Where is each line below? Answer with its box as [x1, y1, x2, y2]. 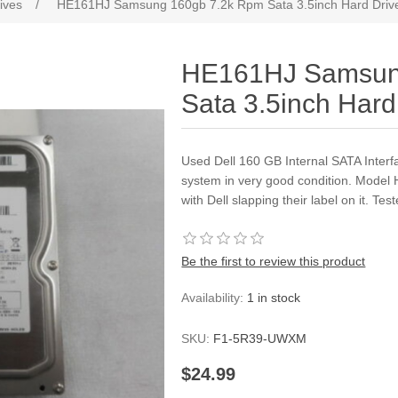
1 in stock [247, 291, 301, 305]
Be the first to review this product [181, 254, 366, 268]
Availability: [181, 291, 244, 305]
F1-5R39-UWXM [213, 331, 307, 346]
